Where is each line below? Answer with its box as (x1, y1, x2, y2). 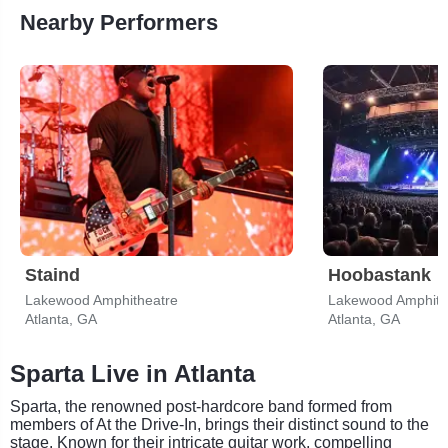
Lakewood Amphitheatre (25, 291, 178, 308)
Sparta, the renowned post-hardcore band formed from (10, 397, 392, 415)
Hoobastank (328, 264, 431, 285)
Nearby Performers (20, 9, 218, 35)
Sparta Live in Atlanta (10, 359, 255, 387)
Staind (25, 264, 80, 285)
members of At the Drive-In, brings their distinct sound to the (10, 415, 429, 433)
